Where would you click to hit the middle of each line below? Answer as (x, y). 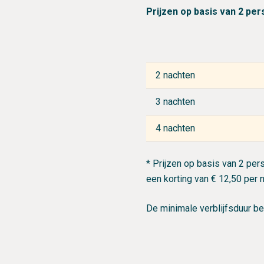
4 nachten (175, 128)
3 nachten (175, 102)
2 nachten (175, 75)
